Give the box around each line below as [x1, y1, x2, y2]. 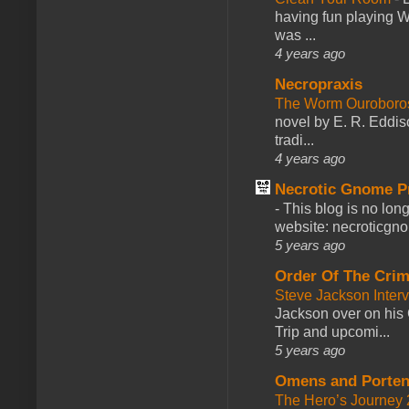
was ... [275, 26, 316, 43]
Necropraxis [275, 75, 362, 93]
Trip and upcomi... [275, 323, 390, 340]
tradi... [275, 131, 314, 148]
